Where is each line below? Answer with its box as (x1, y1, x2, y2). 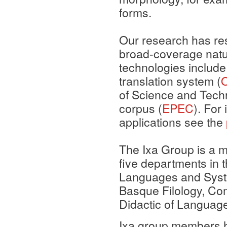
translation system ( (119, 72, 221, 89)
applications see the (119, 113, 226, 130)
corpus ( (119, 100, 162, 117)
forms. (119, 4, 152, 21)
